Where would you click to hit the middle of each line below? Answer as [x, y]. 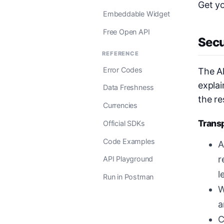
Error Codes [123, 69]
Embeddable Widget [136, 14]
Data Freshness [129, 87]
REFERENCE [121, 54]
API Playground [128, 159]
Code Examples [129, 141]
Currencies [120, 105]
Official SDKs [124, 123]
